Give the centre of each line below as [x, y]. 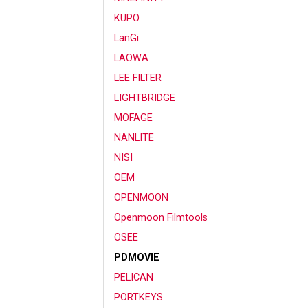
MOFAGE [133, 118]
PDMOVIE [137, 257]
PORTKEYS [139, 297]
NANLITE [134, 137]
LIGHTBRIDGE [145, 98]
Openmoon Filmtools [161, 217]
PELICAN [134, 277]
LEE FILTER [138, 78]
